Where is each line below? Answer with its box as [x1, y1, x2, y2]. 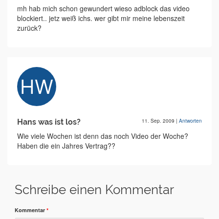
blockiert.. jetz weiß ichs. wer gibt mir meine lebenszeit [17, 13, 185, 23]
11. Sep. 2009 [142, 117, 176, 124]
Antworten [179, 117, 202, 124]
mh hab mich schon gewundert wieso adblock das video [17, 3, 190, 13]
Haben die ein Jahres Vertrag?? [17, 141, 115, 151]
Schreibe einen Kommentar [15, 182, 174, 197]
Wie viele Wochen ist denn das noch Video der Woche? [17, 131, 188, 141]
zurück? [17, 23, 42, 33]
